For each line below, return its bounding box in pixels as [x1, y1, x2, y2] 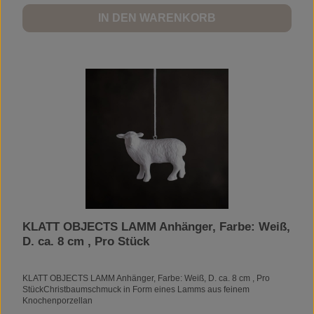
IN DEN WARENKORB [98, 11, 216, 24]
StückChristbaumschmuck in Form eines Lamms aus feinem [22, 284, 250, 294]
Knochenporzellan [22, 295, 93, 306]
